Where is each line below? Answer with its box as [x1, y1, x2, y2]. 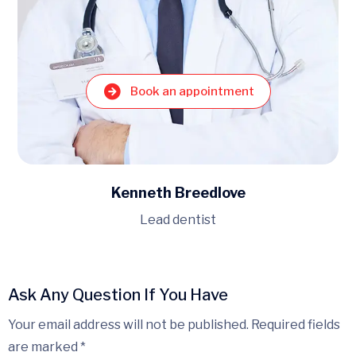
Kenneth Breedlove [110, 184, 246, 202]
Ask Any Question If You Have [8, 285, 228, 305]
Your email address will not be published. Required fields [8, 317, 340, 333]
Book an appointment [130, 84, 254, 99]
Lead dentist [140, 212, 216, 228]
